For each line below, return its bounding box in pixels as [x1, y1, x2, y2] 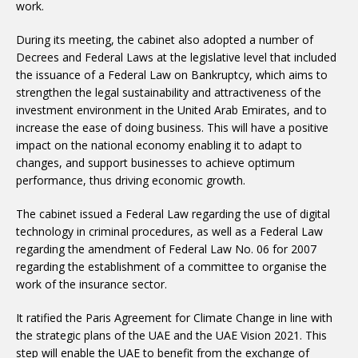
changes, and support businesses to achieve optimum [16, 155, 295, 170]
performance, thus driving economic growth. [16, 173, 245, 188]
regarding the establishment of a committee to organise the [16, 259, 327, 274]
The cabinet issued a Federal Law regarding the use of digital [16, 206, 330, 221]
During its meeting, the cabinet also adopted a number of [16, 32, 313, 47]
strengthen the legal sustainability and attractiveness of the [16, 85, 321, 100]
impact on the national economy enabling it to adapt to [16, 137, 302, 153]
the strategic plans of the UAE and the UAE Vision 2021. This [16, 328, 327, 343]
